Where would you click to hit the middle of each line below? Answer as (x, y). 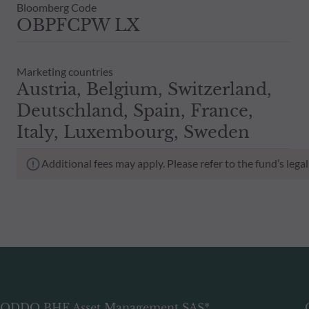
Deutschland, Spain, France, (135, 110)
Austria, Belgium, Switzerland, (144, 89)
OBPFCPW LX (78, 25)
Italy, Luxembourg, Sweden (133, 132)
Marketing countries (65, 71)
